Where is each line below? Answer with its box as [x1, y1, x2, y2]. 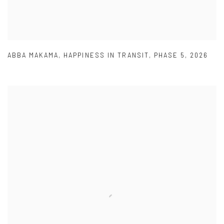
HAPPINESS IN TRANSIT [63, 51, 149, 60]
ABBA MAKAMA [7, 51, 59, 60]
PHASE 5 [154, 51, 185, 60]
